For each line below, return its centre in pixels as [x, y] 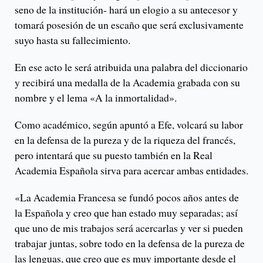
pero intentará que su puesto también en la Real [114, 155]
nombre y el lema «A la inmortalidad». [96, 98]
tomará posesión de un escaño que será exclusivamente [129, 25]
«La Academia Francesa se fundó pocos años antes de [127, 198]
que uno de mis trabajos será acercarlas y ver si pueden [129, 228]
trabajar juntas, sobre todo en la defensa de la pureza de [130, 243]
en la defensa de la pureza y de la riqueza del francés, [125, 140]
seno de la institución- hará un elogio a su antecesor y [126, 10]
